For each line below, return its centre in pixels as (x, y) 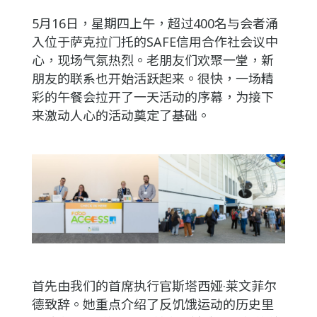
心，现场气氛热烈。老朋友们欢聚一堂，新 (152, 60)
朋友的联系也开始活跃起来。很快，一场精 (152, 78)
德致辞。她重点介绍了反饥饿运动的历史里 (152, 305)
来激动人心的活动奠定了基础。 (121, 115)
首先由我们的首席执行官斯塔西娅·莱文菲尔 (154, 286)
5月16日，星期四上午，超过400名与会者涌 (155, 23)
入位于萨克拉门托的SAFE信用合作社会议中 (155, 41)
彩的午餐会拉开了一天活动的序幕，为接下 (152, 97)
